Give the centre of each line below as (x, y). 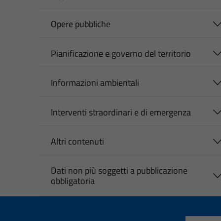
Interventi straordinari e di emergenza (121, 112)
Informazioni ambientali (95, 83)
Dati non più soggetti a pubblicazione (119, 170)
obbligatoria (73, 181)
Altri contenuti (77, 142)
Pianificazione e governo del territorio (121, 53)
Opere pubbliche (80, 24)
